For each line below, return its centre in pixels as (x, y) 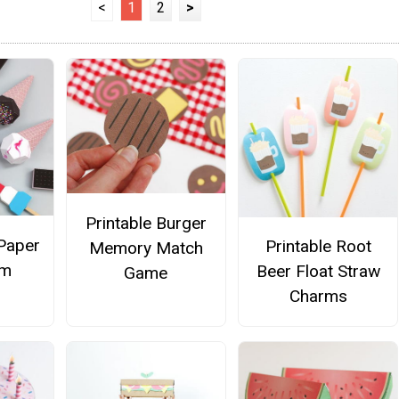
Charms (318, 296)
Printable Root (318, 246)
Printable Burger (146, 223)
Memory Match (146, 248)
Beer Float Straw (318, 271)
